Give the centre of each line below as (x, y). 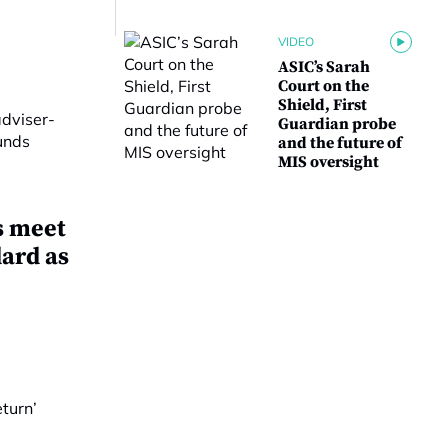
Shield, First (322, 105)
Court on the (323, 86)
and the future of (340, 143)
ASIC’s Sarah (324, 67)
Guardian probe (337, 124)
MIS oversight (328, 162)
